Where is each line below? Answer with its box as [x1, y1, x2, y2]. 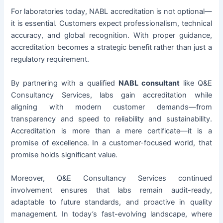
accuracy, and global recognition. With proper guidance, [11, 31, 212, 40]
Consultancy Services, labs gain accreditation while [11, 90, 212, 100]
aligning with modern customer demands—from [11, 102, 212, 111]
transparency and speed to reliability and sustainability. [11, 114, 212, 123]
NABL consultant [118, 78, 180, 88]
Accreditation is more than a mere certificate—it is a [11, 126, 212, 135]
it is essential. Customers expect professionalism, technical [11, 19, 212, 28]
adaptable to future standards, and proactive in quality [11, 198, 212, 207]
